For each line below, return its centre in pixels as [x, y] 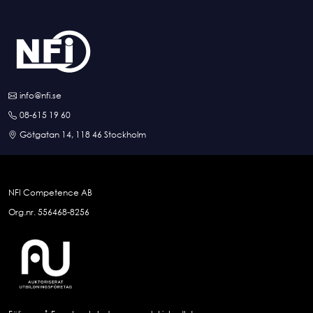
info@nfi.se [41, 96]
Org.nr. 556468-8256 [49, 212]
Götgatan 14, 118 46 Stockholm [83, 135]
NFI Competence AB [50, 193]
